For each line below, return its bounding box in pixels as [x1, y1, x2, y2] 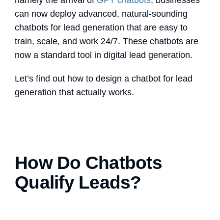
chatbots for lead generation [15, 23, 124, 33]
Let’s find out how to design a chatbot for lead [15, 74, 192, 84]
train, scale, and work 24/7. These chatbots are [15, 36, 198, 47]
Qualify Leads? [15, 172, 141, 193]
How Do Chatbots [15, 153, 162, 173]
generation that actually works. [15, 87, 139, 98]
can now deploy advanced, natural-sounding [15, 9, 188, 19]
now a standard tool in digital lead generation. [15, 50, 192, 60]
